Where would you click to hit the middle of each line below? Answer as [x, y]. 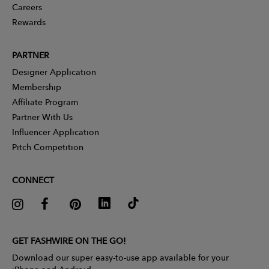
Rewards [29, 23]
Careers [27, 8]
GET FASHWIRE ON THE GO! [69, 241]
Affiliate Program [45, 102]
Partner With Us [42, 117]
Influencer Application [56, 132]
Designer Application [54, 72]
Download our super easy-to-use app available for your [120, 258]
